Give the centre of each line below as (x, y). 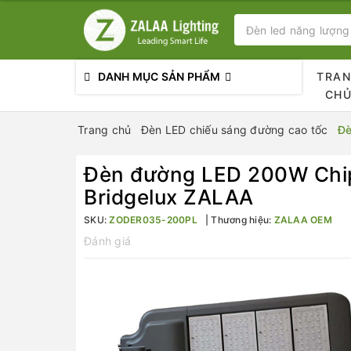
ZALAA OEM (303, 220)
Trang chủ (105, 130)
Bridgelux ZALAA (169, 197)
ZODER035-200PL (153, 220)
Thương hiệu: (241, 220)
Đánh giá (107, 241)
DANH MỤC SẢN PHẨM (159, 76)
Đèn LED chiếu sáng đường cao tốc (234, 130)
